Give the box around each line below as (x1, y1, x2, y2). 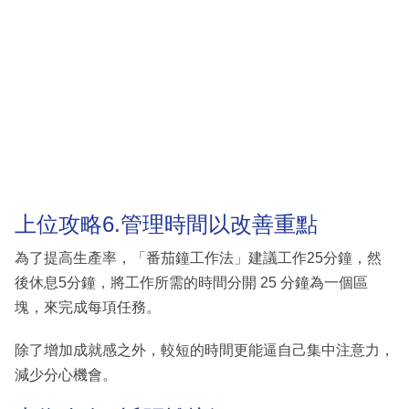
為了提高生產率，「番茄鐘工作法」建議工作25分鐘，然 (15, 250, 382, 267)
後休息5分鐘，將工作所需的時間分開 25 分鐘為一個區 (15, 275, 368, 291)
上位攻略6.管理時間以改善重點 (15, 211, 318, 236)
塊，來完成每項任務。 (15, 299, 161, 316)
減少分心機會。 (15, 367, 117, 383)
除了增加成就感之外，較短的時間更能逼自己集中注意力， (15, 342, 394, 359)
